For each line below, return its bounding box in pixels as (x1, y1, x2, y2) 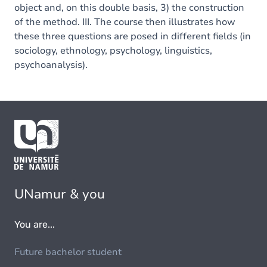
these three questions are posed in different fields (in (14, 30, 251, 43)
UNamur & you (14, 185, 105, 204)
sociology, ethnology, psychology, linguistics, (14, 44, 212, 57)
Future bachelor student (14, 246, 122, 259)
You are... (14, 219, 55, 231)
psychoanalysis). (14, 58, 88, 72)
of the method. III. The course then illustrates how (14, 15, 235, 29)
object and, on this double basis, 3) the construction (14, 1, 244, 14)
